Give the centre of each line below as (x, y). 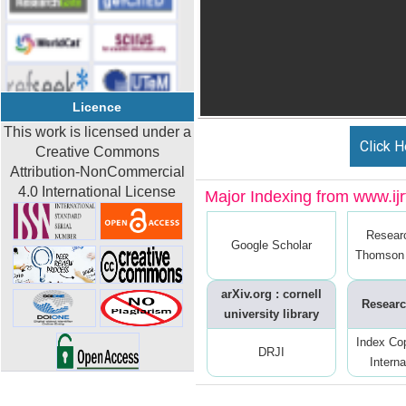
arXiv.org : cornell (271, 295)
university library (271, 314)
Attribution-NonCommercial (97, 172)
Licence (97, 107)
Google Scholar (271, 246)
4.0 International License (97, 192)
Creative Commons (97, 152)
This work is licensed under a (97, 132)
